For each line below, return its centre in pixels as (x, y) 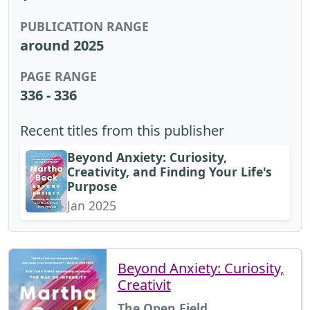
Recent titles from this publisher (122, 130)
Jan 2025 (92, 205)
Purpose (92, 186)
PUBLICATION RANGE (84, 26)
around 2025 (62, 45)
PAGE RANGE (58, 76)
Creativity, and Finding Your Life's (170, 171)
